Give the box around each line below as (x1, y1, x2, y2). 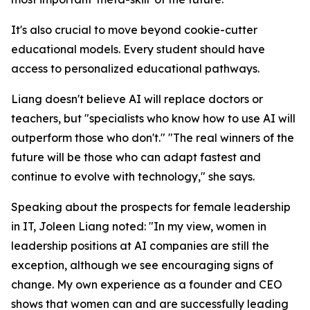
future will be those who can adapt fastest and (11, 150, 261, 165)
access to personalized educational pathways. (11, 62, 259, 76)
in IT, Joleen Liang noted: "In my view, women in (11, 219, 266, 234)
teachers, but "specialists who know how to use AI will (11, 111, 295, 126)
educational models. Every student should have (11, 42, 265, 57)
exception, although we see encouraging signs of (11, 258, 273, 273)
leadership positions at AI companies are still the (11, 239, 269, 253)
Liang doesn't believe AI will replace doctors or (11, 92, 263, 107)
